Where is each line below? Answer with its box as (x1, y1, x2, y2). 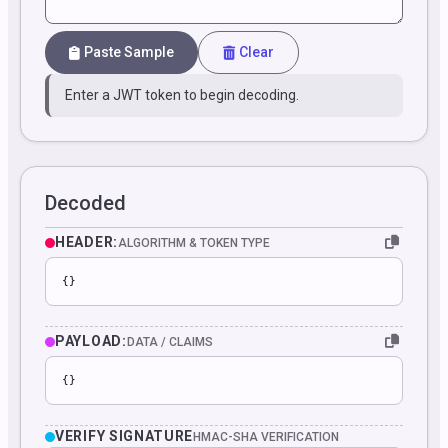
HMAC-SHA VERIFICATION (193, 429, 340, 444)
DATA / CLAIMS (126, 334, 213, 349)
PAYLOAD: (55, 333, 127, 349)
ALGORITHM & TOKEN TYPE (117, 235, 270, 250)
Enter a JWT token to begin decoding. (65, 87, 299, 103)
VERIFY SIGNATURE (55, 428, 194, 444)
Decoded (45, 191, 126, 215)
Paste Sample (84, 44, 174, 60)
